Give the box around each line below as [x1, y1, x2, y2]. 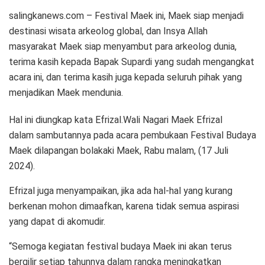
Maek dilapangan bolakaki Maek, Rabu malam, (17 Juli [9, 144, 228, 156]
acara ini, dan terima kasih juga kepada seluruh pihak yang [9, 71, 242, 83]
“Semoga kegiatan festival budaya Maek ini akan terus [9, 240, 232, 252]
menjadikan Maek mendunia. [9, 86, 123, 98]
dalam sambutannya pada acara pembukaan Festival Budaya [9, 129, 256, 141]
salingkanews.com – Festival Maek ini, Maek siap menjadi [9, 9, 244, 21]
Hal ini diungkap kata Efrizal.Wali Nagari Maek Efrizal [9, 114, 222, 125]
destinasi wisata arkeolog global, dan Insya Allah [9, 25, 208, 37]
